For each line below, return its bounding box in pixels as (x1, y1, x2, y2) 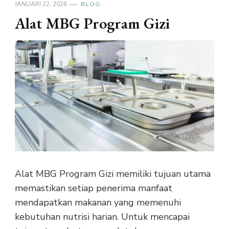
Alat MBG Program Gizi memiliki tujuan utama (15, 168, 211, 180)
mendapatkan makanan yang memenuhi (15, 196, 181, 209)
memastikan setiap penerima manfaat (15, 182, 172, 195)
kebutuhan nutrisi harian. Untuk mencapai (15, 211, 190, 223)
